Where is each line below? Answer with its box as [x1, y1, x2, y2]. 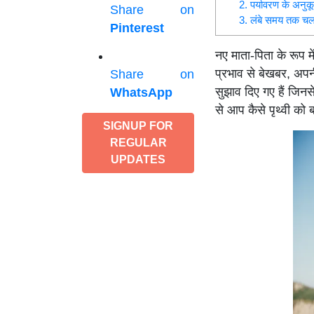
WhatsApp [110, 86, 172, 100]
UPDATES [111, 153, 165, 165]
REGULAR [109, 137, 167, 149]
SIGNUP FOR [103, 120, 173, 132]
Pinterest [110, 21, 164, 35]
